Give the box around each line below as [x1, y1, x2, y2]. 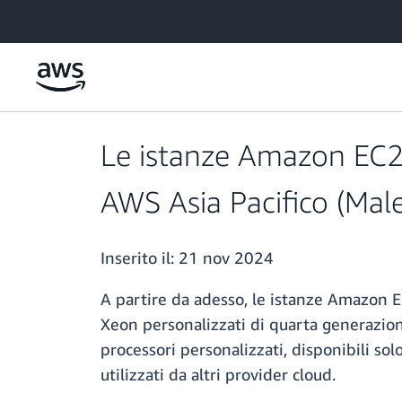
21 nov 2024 [179, 248, 274, 268]
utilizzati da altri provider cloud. [100, 364, 336, 385]
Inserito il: [100, 248, 179, 268]
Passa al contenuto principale [8, 10, 170, 25]
